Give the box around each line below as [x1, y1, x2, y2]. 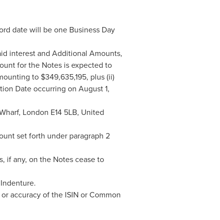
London [22, 107, 49, 118]
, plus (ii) [86, 71, 114, 82]
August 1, [78, 83, 110, 94]
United [81, 107, 104, 118]
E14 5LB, [48, 107, 81, 118]
